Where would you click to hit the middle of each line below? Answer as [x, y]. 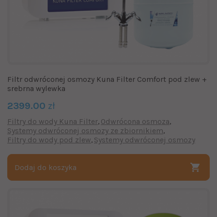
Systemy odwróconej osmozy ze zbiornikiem [85, 130]
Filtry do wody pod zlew [49, 139]
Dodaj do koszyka [46, 167]
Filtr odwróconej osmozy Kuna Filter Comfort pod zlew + [107, 79]
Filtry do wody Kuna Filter [53, 121]
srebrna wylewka [36, 88]
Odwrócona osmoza [135, 121]
